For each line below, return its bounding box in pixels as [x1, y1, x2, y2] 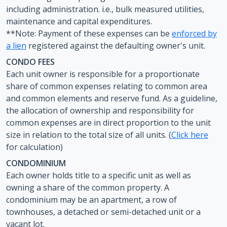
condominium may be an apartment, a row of [6, 194, 177, 205]
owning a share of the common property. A [6, 182, 169, 193]
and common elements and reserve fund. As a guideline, [6, 93, 217, 104]
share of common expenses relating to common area [6, 81, 207, 92]
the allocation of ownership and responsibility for [6, 105, 194, 116]
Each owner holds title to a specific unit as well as [6, 170, 191, 181]
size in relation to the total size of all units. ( [6, 129, 171, 140]
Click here [171, 129, 208, 140]
